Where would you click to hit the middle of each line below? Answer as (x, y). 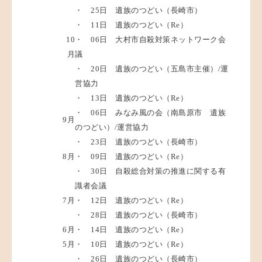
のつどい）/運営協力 (112, 127)
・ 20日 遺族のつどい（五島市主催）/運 (152, 68)
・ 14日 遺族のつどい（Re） (131, 229)
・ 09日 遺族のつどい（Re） (131, 156)
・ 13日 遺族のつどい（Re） (131, 98)
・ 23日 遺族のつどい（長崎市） (139, 142)
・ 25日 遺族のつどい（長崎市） (139, 10)
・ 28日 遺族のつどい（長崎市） (139, 215)
